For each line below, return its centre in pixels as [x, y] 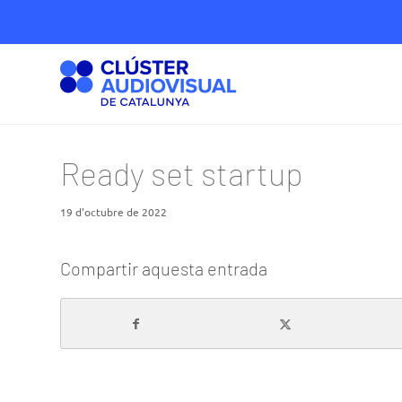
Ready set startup [182, 173]
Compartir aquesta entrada [164, 268]
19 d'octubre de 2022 [114, 212]
